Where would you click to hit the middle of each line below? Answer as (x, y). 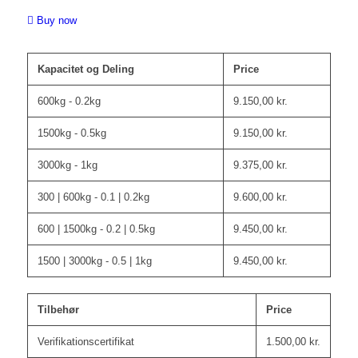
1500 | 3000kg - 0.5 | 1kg (94, 261)
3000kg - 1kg (67, 165)
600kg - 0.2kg (69, 101)
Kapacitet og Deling (86, 70)
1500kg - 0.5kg (72, 133)
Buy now (56, 20)
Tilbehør (58, 310)
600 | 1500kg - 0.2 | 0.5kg (96, 229)
